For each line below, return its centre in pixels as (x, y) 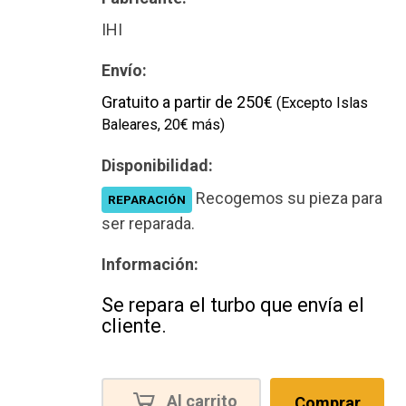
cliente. (134, 326)
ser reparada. (148, 223)
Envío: (124, 70)
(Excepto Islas (322, 103)
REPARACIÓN (147, 199)
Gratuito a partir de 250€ (189, 102)
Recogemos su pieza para (289, 198)
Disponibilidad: (157, 165)
